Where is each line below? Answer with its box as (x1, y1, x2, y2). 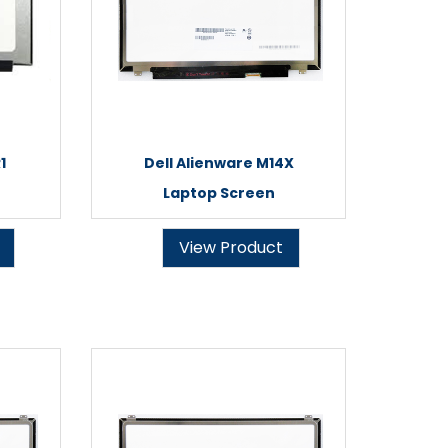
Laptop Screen (162, 183, 275, 203)
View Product (179, 236, 283, 259)
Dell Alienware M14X (143, 153, 294, 173)
